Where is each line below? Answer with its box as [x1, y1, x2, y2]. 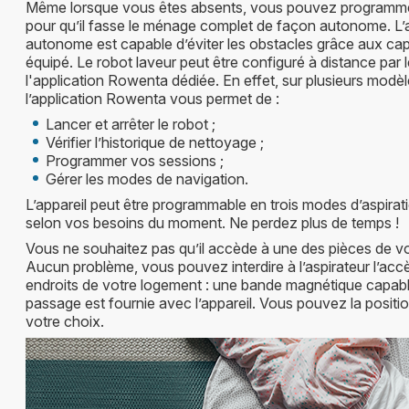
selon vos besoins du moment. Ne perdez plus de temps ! [26, 213, 399, 232]
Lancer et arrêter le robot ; [46, 114, 215, 133]
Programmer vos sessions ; [46, 151, 224, 170]
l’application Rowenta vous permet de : [26, 89, 279, 108]
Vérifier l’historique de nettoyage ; [46, 132, 264, 152]
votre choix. [26, 311, 104, 330]
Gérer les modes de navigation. [46, 169, 248, 188]
